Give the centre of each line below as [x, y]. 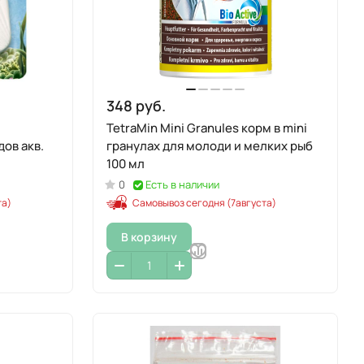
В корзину [149, 236]
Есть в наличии [182, 184]
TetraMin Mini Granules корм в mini [207, 128]
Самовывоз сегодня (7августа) [204, 203]
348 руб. [136, 106]
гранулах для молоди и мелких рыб [210, 146]
